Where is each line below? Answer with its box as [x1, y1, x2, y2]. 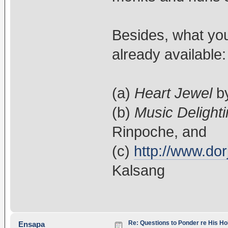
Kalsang [111, 162, 165, 179]
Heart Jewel [134, 84, 212, 101]
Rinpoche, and [111, 123, 207, 140]
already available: [111, 46, 226, 63]
